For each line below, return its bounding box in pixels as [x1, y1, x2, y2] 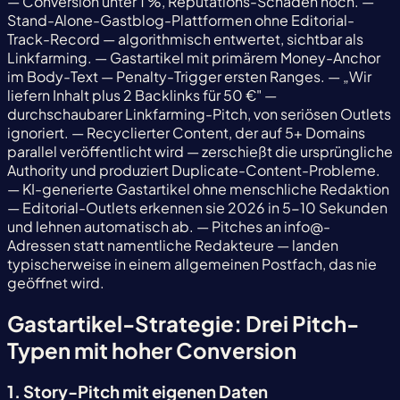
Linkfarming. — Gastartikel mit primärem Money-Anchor [7, 48, 380, 68]
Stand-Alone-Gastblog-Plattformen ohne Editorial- [7, 11, 354, 30]
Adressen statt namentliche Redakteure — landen [7, 236, 338, 255]
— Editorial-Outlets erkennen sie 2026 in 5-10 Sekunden [7, 198, 387, 218]
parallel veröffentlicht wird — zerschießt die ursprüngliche [7, 142, 393, 162]
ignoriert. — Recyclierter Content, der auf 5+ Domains [7, 123, 365, 143]
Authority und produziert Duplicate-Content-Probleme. [7, 161, 380, 180]
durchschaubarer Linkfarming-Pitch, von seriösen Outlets [7, 104, 391, 124]
